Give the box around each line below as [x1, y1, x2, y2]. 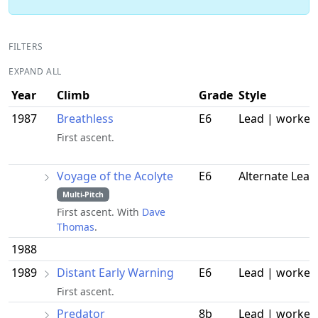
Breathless [57, 110, 114, 126]
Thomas [57, 220, 94, 234]
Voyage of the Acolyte [57, 168, 173, 184]
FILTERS [9, 40, 43, 53]
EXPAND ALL [9, 65, 62, 77]
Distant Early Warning [57, 264, 174, 280]
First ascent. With [57, 205, 142, 219]
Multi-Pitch [62, 189, 104, 199]
